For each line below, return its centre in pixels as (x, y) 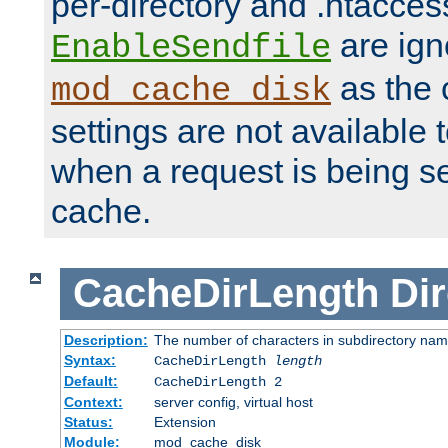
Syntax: (89, 359)
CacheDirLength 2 (217, 381)
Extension (184, 421)
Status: (88, 421)
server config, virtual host (233, 401)
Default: (90, 380)
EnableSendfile (191, 48)
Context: (93, 401)
